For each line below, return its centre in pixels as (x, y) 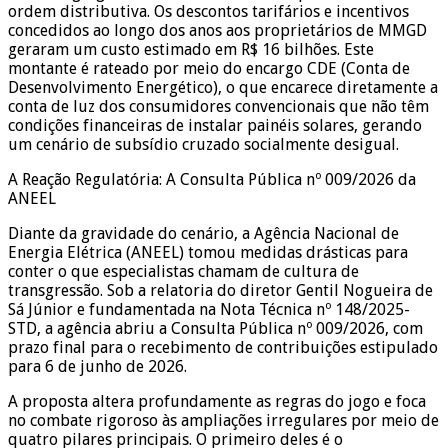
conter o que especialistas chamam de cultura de (183, 271)
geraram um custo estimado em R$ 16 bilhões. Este (191, 49)
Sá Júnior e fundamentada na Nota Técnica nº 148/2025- (209, 309)
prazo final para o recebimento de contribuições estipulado (223, 347)
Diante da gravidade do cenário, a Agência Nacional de (203, 233)
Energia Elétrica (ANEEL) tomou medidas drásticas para (208, 252)
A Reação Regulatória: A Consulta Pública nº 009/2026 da (212, 179)
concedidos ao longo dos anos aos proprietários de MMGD (217, 30)
